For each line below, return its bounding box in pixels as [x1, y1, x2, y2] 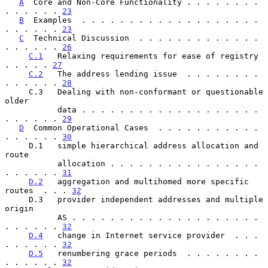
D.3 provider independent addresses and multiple [5, 194, 29, 204]
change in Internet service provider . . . [43, 230, 258, 240]
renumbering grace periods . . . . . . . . [43, 248, 258, 258]
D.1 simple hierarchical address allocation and [5, 141, 29, 150]
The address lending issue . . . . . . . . [43, 69, 258, 78]
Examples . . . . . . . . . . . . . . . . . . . [24, 15, 258, 25]
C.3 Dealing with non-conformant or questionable [5, 87, 29, 96]
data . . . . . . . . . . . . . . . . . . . [5, 105, 57, 114]
